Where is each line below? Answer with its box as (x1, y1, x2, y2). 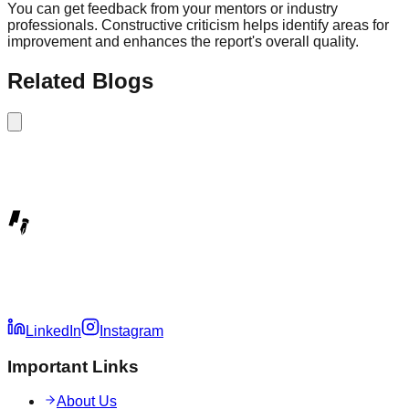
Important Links (7, 356, 139, 376)
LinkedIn (26, 322, 81, 339)
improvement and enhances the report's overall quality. (7, 34, 359, 50)
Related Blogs (7, 68, 153, 93)
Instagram (100, 322, 163, 339)
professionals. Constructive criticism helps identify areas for (7, 17, 389, 34)
